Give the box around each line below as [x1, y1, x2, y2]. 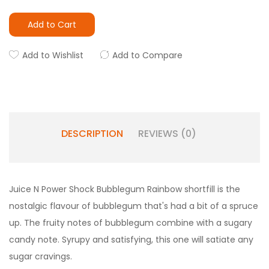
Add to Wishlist [22, 49, 83, 61]
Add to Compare [112, 49, 183, 61]
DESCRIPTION [61, 127, 123, 141]
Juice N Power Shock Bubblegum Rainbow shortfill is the [9, 183, 240, 195]
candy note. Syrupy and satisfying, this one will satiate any [9, 234, 253, 246]
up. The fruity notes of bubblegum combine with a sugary [9, 217, 252, 229]
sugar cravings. [9, 250, 72, 262]
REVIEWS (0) [138, 127, 196, 141]
